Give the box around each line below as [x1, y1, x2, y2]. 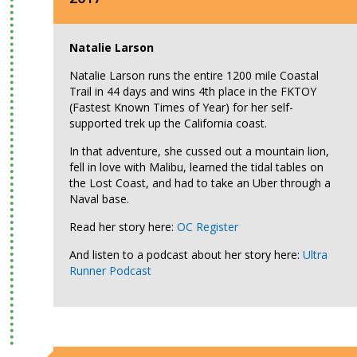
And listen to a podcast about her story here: [69, 247, 304, 262]
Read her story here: [69, 219, 178, 234]
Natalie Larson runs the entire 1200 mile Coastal [69, 68, 320, 83]
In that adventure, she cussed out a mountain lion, [69, 143, 330, 159]
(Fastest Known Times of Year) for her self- [69, 100, 294, 115]
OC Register [177, 219, 239, 234]
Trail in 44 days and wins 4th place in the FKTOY [69, 84, 317, 99]
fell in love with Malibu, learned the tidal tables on [69, 159, 324, 175]
